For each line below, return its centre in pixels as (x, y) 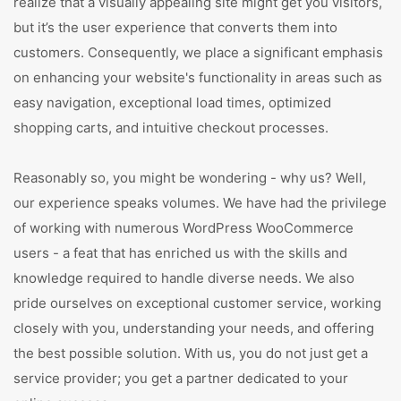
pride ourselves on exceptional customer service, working (197, 303)
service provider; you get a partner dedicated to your (181, 378)
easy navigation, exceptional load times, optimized (172, 102)
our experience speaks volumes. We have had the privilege (200, 203)
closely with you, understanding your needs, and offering (194, 328)
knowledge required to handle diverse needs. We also (184, 278)
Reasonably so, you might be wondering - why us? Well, (190, 178)
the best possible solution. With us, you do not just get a (191, 353)
